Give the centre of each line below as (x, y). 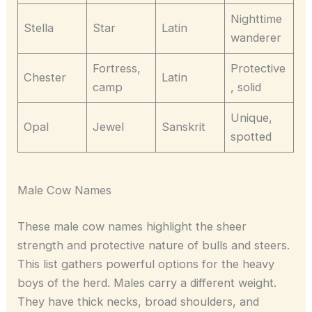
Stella (39, 28)
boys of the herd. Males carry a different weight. (147, 282)
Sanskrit (184, 127)
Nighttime (257, 19)
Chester (45, 78)
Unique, (252, 118)
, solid (246, 87)
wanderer (256, 38)
